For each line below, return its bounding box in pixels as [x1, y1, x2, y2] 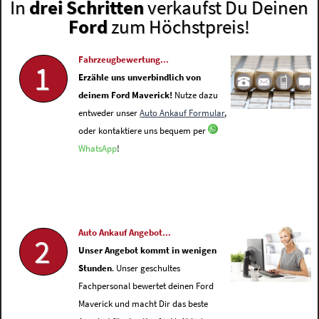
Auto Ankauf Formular [140, 108, 225, 119]
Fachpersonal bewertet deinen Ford [78, 281, 214, 292]
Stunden [78, 263, 113, 274]
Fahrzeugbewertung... [78, 54, 169, 66]
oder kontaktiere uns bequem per [78, 125, 209, 137]
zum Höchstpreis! [108, 14, 251, 39]
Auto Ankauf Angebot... [78, 227, 172, 239]
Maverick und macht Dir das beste [78, 298, 209, 310]
